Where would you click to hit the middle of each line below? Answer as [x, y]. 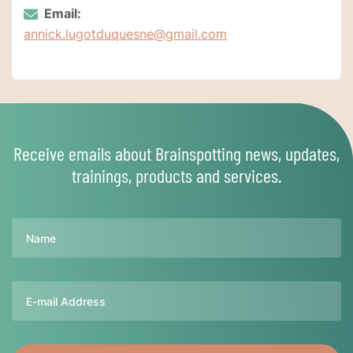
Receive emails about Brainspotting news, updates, [176, 154]
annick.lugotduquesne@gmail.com [125, 34]
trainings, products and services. [176, 176]
